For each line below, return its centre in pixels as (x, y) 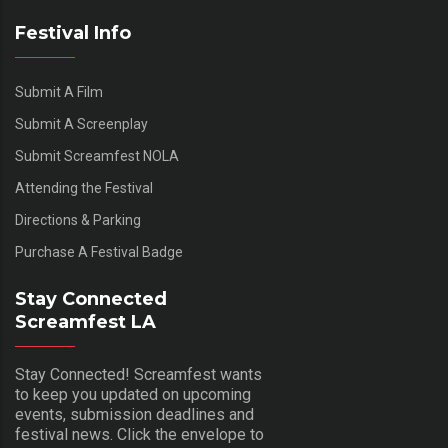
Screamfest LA (85, 322)
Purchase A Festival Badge (99, 252)
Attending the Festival (84, 188)
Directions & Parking (78, 220)
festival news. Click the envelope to (139, 435)
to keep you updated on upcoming (133, 395)
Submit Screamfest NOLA (97, 156)
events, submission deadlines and (134, 415)
